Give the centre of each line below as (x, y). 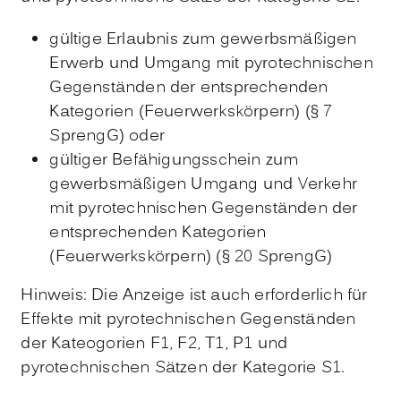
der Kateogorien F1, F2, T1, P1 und (154, 345)
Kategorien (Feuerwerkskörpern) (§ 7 (191, 113)
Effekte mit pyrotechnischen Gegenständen (188, 320)
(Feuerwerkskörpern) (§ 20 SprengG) (191, 258)
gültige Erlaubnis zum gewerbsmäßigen (203, 40)
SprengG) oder (107, 137)
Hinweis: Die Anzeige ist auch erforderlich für (194, 296)
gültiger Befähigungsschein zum (174, 161)
